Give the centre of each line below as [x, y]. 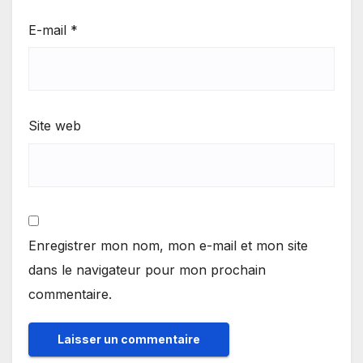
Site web [55, 126]
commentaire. [70, 295]
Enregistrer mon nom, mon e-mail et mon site [168, 246]
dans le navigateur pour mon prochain [147, 270]
